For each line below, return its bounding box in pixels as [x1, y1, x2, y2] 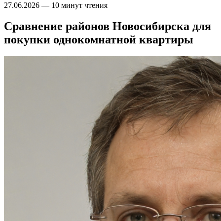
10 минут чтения [49, 1, 108, 9]
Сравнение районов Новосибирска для [4, 19, 211, 33]
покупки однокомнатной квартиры [4, 33, 193, 46]
